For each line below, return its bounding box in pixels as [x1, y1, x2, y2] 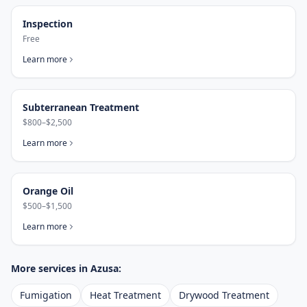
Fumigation [20, 288, 72, 302]
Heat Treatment [90, 288, 161, 302]
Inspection [23, 17, 73, 30]
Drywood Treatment [179, 288, 269, 302]
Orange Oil [23, 184, 73, 197]
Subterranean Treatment [23, 101, 139, 114]
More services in [11, 262, 90, 275]
